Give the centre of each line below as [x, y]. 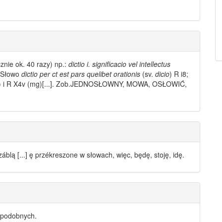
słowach [100, 155]
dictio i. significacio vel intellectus [119, 64]
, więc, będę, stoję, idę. [148, 155]
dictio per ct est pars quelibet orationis [81, 74]
